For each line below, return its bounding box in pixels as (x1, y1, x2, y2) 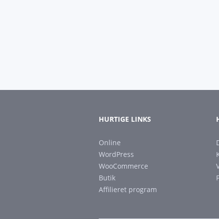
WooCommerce (99, 161, 148, 171)
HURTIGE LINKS (99, 114, 151, 124)
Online (99, 138, 121, 147)
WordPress (99, 150, 134, 159)
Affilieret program (99, 185, 157, 194)
